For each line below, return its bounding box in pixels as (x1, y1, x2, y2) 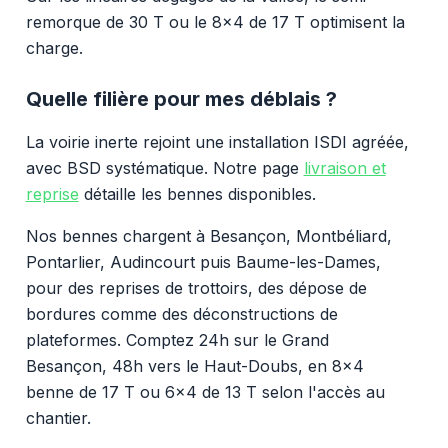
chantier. (25, 407, 91, 428)
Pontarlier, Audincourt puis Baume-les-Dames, (25, 251, 381, 272)
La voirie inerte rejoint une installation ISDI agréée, (25, 131, 409, 152)
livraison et (303, 157, 386, 178)
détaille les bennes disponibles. (78, 183, 316, 204)
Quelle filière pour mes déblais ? (25, 86, 337, 111)
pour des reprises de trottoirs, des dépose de (25, 277, 367, 298)
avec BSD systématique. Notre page (25, 157, 304, 178)
